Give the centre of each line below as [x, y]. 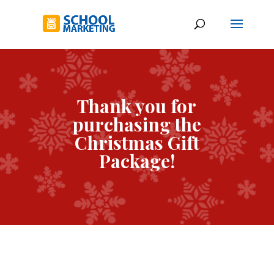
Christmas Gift [137, 143]
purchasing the [137, 124]
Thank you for [137, 106]
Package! [137, 161]
